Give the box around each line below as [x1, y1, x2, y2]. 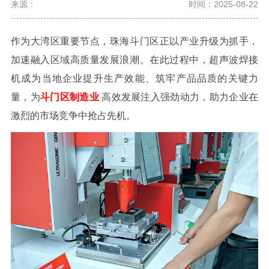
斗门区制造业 [40, 92, 99, 103]
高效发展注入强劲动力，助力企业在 [101, 92, 259, 103]
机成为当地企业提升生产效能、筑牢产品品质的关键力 [10, 73, 259, 84]
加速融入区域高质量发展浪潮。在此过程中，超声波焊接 [10, 55, 259, 65]
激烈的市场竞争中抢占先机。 [10, 110, 136, 121]
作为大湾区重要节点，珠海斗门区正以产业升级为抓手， [10, 36, 259, 47]
